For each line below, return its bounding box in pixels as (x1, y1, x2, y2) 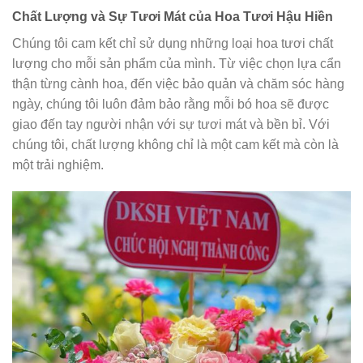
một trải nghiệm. (12, 157, 104, 172)
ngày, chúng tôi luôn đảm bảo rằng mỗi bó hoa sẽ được (12, 96, 329, 111)
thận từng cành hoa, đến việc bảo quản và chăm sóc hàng (12, 76, 344, 91)
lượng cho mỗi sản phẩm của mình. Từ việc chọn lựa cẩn (12, 56, 341, 70)
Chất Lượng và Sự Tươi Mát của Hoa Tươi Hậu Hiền (12, 9, 333, 23)
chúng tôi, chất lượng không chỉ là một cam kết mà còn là (12, 137, 339, 152)
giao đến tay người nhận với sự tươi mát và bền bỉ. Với (12, 117, 330, 131)
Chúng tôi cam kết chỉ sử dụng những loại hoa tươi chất (12, 36, 333, 50)
